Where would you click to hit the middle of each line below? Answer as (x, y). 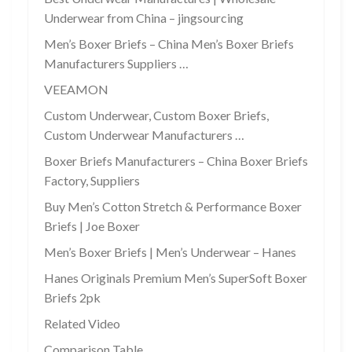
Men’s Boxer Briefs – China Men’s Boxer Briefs (169, 43)
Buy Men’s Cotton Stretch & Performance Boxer (173, 206)
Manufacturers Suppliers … (116, 63)
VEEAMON (76, 89)
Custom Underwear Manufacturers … (144, 134)
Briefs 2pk (72, 297)
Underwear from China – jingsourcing (144, 17)
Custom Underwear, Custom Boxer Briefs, (156, 115)
